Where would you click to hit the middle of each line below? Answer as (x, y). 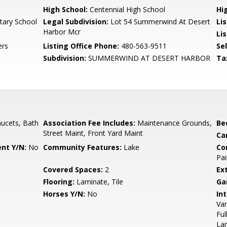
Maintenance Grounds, (174, 123)
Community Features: (83, 147)
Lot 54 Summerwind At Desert (160, 22)
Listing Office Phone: (81, 46)
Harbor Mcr (62, 32)
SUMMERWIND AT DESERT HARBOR (148, 58)
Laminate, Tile (99, 182)
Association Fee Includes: (89, 123)
